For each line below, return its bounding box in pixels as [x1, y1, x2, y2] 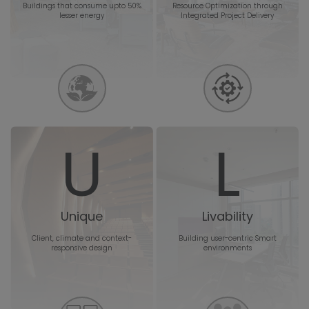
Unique [61, 207, 103, 225]
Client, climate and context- [32, 232, 132, 243]
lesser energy [59, 10, 104, 21]
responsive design [51, 242, 112, 253]
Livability [201, 207, 253, 225]
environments [203, 242, 252, 253]
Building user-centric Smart [178, 232, 277, 243]
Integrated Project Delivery [181, 10, 274, 21]
